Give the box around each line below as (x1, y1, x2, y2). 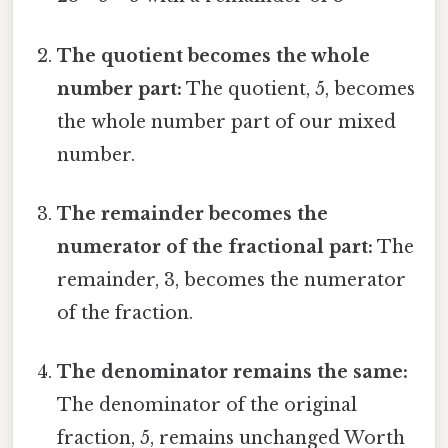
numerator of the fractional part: (57, 235, 374, 258)
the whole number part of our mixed (57, 110, 397, 133)
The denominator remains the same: (57, 361, 409, 384)
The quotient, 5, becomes (182, 77, 416, 100)
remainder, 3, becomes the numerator (57, 268, 407, 291)
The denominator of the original (57, 394, 358, 417)
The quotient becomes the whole (57, 44, 371, 67)
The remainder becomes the (57, 202, 329, 225)
